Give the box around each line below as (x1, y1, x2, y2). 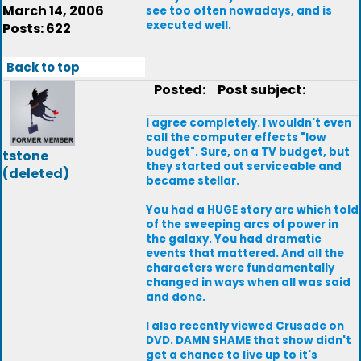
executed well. (146, 18, 231, 33)
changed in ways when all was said (146, 275, 351, 290)
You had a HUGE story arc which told (146, 202, 359, 218)
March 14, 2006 (2, 2, 104, 20)
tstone (2, 147, 48, 165)
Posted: (154, 81, 208, 99)
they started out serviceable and (146, 159, 342, 174)
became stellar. (146, 173, 239, 189)
